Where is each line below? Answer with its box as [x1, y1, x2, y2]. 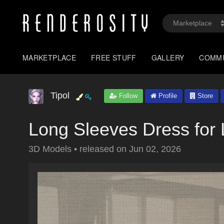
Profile [156, 92, 177, 99]
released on [79, 144, 129, 154]
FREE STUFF [91, 52, 136, 62]
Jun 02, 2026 [129, 144, 181, 154]
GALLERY [151, 52, 184, 62]
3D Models [28, 144, 74, 154]
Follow [117, 92, 137, 99]
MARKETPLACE [22, 52, 76, 62]
